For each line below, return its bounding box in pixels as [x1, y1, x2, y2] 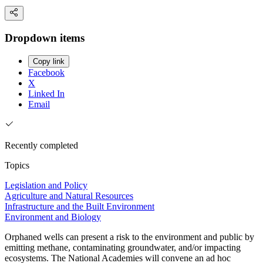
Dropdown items [5, 31, 85, 44]
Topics [5, 160, 29, 171]
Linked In [28, 89, 65, 99]
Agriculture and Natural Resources [5, 191, 133, 201]
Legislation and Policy [5, 180, 87, 191]
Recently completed [5, 140, 78, 151]
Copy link [33, 57, 65, 66]
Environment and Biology [5, 212, 101, 222]
